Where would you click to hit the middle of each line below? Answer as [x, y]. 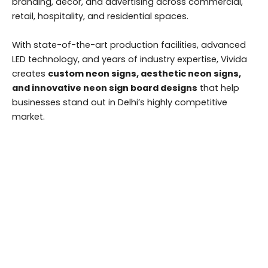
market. [28, 116]
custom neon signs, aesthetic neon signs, [144, 73]
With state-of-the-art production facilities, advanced [129, 45]
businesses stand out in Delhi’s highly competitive [120, 102]
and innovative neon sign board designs [105, 88]
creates [30, 73]
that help [218, 88]
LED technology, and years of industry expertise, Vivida [130, 59]
